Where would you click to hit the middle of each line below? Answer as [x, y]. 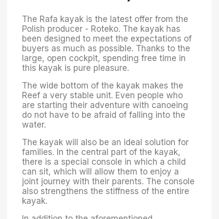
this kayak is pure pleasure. [76, 68]
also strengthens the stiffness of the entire [106, 191]
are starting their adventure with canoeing [105, 105]
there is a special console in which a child [104, 162]
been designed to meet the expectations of [107, 38]
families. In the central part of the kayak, [101, 152]
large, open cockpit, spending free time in [104, 58]
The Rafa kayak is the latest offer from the [105, 19]
